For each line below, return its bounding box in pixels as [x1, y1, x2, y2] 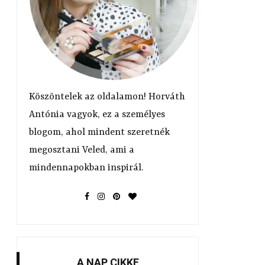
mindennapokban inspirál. [29, 163, 143, 173]
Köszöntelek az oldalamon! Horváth [29, 92, 185, 102]
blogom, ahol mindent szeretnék [29, 127, 170, 138]
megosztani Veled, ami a [29, 145, 134, 156]
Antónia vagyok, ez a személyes [29, 109, 165, 120]
